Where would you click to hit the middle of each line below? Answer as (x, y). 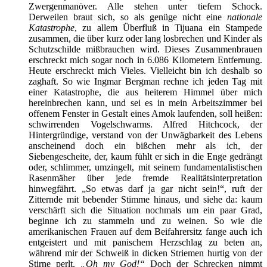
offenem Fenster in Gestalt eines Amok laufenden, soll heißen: (145, 113)
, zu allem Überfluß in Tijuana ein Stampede (168, 27)
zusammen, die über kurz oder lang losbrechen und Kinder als (145, 38)
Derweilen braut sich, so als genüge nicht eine (128, 17)
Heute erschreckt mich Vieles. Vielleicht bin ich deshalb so (145, 70)
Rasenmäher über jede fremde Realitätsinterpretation (145, 178)
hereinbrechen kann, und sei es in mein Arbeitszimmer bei (145, 103)
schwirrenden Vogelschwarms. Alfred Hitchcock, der (145, 124)
